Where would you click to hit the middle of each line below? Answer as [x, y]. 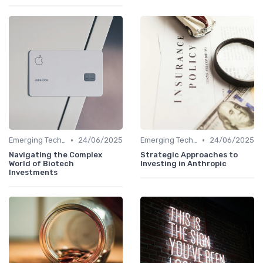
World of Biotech [41, 164]
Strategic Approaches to [189, 155]
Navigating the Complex [55, 155]
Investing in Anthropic [183, 164]
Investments [33, 173]
